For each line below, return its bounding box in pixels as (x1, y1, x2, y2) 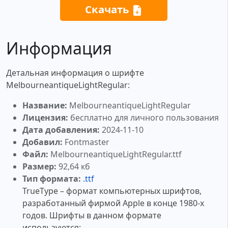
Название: (22, 100, 67, 111)
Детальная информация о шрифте (6, 67, 144, 79)
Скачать (85, 2, 132, 17)
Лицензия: (22, 112, 68, 124)
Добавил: (22, 136, 63, 148)
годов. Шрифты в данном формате (22, 210, 161, 221)
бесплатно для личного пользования (68, 112, 219, 124)
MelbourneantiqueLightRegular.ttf (48, 149, 182, 160)
